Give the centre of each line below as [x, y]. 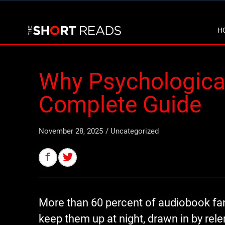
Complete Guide [120, 104]
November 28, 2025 [71, 131]
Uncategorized [135, 131]
